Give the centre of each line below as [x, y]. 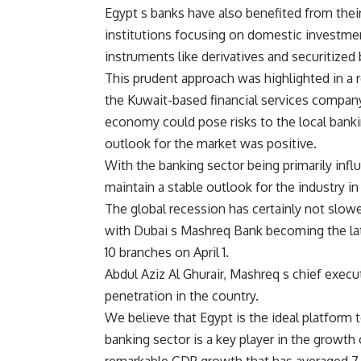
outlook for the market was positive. [211, 144]
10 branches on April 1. [167, 253]
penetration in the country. [182, 296]
